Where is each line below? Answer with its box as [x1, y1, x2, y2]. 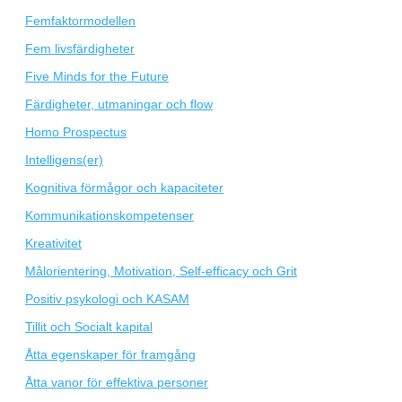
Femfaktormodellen [25, 13, 135, 29]
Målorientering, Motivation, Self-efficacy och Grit [25, 264, 297, 279]
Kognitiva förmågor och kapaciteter [25, 180, 223, 196]
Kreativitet [25, 236, 82, 251]
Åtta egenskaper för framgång [25, 347, 196, 363]
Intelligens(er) [25, 153, 103, 168]
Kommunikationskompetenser [25, 208, 194, 223]
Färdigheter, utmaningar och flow [25, 97, 213, 112]
